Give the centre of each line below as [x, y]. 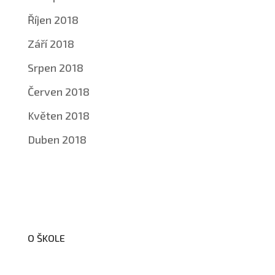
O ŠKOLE [46, 238]
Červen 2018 [58, 91]
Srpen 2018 [55, 68]
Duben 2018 [57, 139]
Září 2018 [51, 44]
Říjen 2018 [53, 20]
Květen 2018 [58, 115]
